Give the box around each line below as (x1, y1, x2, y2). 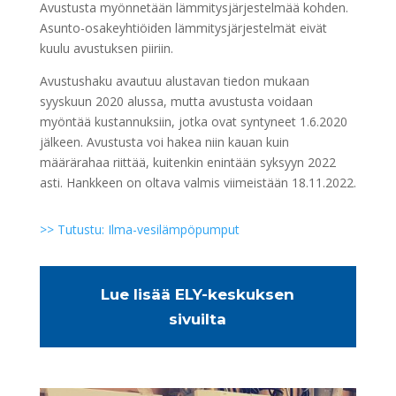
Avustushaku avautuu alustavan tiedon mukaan (39, 72, 309, 89)
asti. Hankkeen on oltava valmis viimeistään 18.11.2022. (39, 174, 356, 191)
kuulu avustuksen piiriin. (39, 40, 173, 57)
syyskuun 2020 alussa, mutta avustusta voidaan (39, 93, 313, 110)
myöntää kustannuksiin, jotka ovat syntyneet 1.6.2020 (39, 113, 347, 130)
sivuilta (169, 310, 227, 328)
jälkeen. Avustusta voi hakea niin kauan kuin (39, 133, 289, 150)
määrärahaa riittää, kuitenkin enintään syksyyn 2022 (39, 154, 336, 171)
